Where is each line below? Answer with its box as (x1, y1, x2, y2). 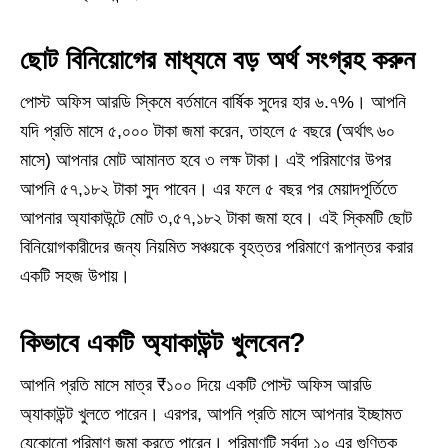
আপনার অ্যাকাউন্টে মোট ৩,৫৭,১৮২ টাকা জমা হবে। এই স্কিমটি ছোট (20, 208, 412, 228)
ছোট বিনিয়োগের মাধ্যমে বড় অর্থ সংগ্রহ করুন (20, 45, 415, 75)
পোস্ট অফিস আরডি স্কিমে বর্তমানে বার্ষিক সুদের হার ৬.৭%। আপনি (20, 92, 406, 112)
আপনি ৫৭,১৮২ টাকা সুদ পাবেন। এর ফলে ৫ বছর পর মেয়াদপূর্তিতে (20, 179, 397, 199)
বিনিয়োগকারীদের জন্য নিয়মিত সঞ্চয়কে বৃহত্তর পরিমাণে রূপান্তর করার (20, 237, 413, 257)
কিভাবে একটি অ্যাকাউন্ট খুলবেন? (20, 328, 306, 358)
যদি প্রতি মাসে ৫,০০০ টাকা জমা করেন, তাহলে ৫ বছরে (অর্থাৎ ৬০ (20, 121, 395, 141)
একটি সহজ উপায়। (20, 266, 130, 286)
